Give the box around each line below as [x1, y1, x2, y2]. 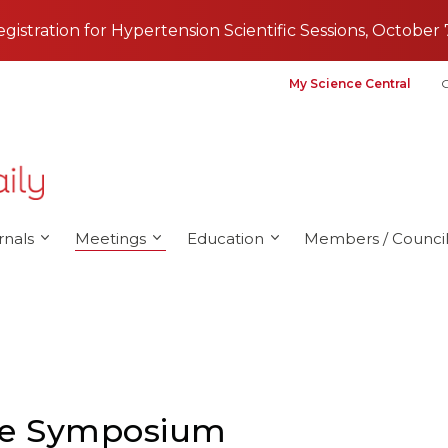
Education [186, 228, 264, 248]
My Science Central [289, 76, 411, 91]
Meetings [74, 228, 146, 248]
